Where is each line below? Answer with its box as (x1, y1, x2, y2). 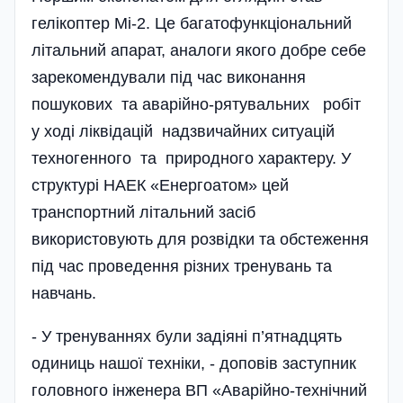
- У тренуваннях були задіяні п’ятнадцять (31, 327, 342, 345)
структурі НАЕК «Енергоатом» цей (31, 175, 289, 194)
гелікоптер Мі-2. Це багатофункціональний (31, 13, 352, 32)
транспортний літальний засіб (31, 202, 255, 221)
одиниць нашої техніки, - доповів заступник (31, 354, 356, 372)
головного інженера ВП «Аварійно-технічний (31, 381, 367, 399)
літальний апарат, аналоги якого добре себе (31, 40, 366, 59)
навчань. (31, 283, 96, 302)
